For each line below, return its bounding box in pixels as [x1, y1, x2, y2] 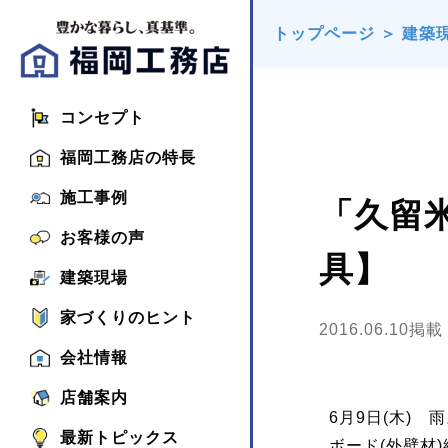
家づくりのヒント [60, 309, 196, 327]
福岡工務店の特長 [60, 149, 196, 167]
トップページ [273, 25, 375, 42]
